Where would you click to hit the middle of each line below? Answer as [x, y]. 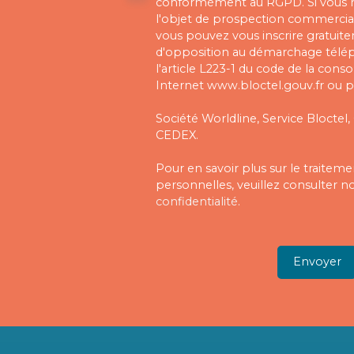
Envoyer [317, 262]
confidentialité [197, 201]
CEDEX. [177, 135]
